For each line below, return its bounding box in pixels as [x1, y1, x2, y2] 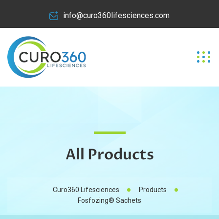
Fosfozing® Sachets [78, 196, 141, 204]
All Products [65, 144, 154, 165]
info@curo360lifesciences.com [63, 11, 170, 20]
